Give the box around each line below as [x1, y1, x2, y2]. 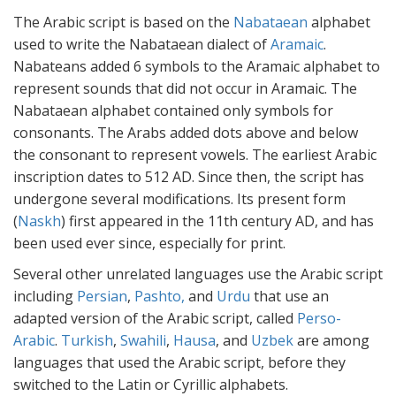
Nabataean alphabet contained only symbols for [13, 101, 333, 121]
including [13, 286, 77, 307]
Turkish [61, 331, 113, 351]
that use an [250, 286, 329, 307]
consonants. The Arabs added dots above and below [13, 123, 358, 143]
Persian [77, 286, 127, 307]
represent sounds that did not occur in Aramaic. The [13, 79, 357, 99]
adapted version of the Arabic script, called [13, 308, 297, 329]
